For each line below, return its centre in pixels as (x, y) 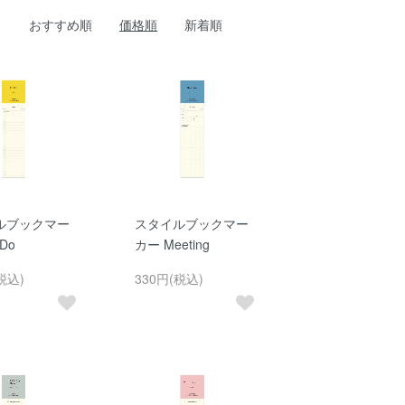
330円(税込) (169, 279)
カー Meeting (172, 245)
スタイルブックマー (191, 224)
